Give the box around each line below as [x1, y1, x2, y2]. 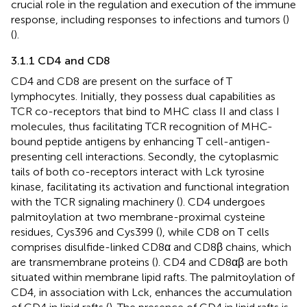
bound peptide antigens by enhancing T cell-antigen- [11, 134, 271, 148]
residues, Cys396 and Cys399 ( [11, 225, 159, 238]
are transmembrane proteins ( [11, 255, 155, 269]
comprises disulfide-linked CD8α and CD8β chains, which [11, 240, 291, 254]
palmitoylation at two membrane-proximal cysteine [11, 210, 265, 223]
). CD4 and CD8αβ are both [155, 255, 288, 269]
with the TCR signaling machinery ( [11, 195, 180, 208]
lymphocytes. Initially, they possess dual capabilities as [11, 89, 275, 103]
